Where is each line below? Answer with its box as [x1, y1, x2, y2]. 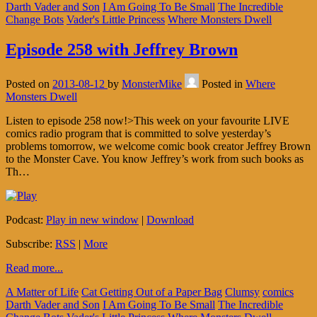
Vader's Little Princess [67, 13, 165, 26]
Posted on [6, 77, 52, 90]
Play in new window [46, 213, 139, 226]
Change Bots [6, 13, 64, 26]
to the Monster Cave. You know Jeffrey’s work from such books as [6, 152, 304, 165]
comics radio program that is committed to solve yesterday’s [6, 127, 271, 139]
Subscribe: [6, 237, 55, 250]
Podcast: [6, 213, 46, 226]
